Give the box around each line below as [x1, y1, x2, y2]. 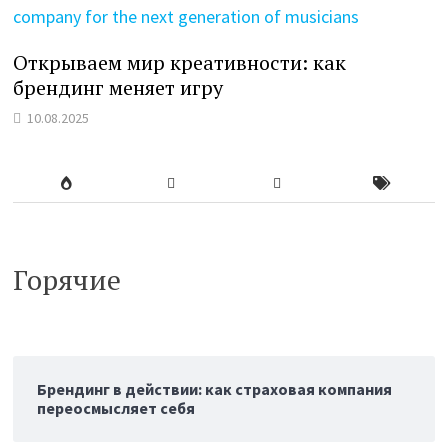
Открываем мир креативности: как [13, 48, 347, 76]
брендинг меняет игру [13, 73, 224, 101]
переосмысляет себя [37, 397, 196, 418]
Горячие [13, 260, 122, 298]
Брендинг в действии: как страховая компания [37, 378, 393, 399]
